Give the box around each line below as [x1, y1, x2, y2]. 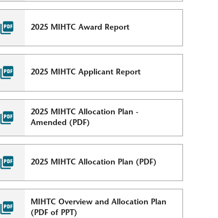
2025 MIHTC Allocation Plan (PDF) [31, 159, 157, 167]
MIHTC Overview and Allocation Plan [31, 198, 167, 206]
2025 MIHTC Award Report [31, 24, 130, 32]
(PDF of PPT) [31, 209, 78, 217]
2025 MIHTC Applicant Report [31, 69, 141, 77]
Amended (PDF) [31, 119, 91, 127]
